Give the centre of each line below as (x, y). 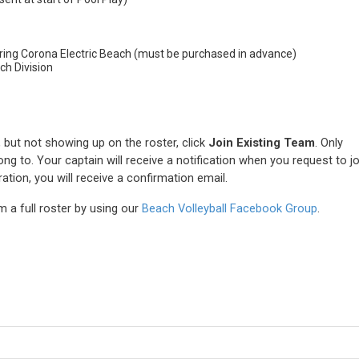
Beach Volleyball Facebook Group (230, 209)
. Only (329, 143)
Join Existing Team (262, 143)
